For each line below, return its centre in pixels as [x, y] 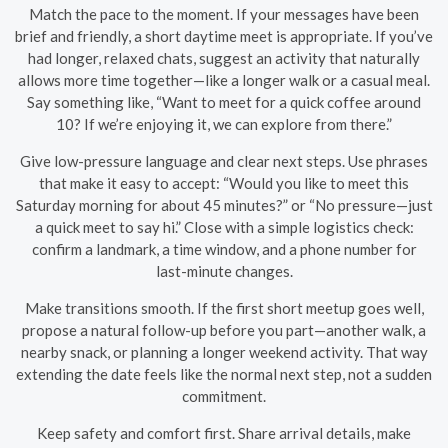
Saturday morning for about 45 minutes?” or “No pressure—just [224, 204]
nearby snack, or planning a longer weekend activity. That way [224, 351]
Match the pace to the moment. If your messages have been [224, 13]
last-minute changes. [224, 270]
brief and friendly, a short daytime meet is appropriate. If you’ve [224, 35]
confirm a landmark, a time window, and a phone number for [224, 248]
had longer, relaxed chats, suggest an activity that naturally [224, 57]
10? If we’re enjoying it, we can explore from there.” [224, 123]
